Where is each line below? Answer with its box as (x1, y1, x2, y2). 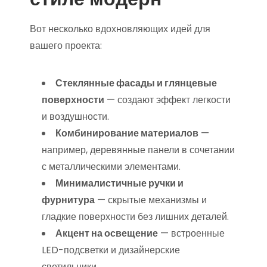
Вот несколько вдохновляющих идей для (30, 22, 210, 36)
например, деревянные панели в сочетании (42, 143, 235, 157)
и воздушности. (42, 110, 109, 123)
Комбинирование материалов (55, 126, 198, 140)
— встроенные (158, 226, 225, 240)
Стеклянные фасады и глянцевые (55, 76, 217, 90)
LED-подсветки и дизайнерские (42, 243, 180, 257)
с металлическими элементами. (42, 160, 181, 173)
